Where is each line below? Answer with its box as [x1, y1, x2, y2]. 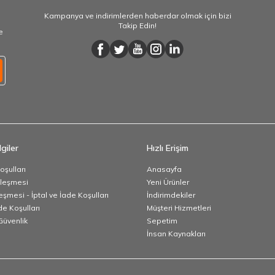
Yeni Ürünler [147, 177, 189, 187]
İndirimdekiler [147, 190, 195, 199]
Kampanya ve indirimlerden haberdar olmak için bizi [44, 10, 231, 20]
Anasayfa [147, 164, 182, 174]
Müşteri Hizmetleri [147, 203, 211, 212]
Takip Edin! [118, 20, 157, 30]
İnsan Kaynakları [147, 228, 206, 238]
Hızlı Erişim [147, 142, 188, 153]
